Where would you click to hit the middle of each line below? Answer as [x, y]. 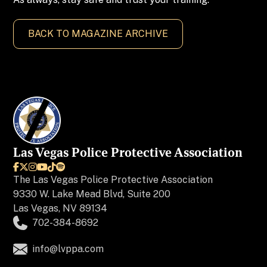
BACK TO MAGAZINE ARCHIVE [98, 34]
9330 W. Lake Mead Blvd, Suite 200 [92, 194]
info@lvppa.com [68, 249]
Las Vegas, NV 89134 [60, 208]
